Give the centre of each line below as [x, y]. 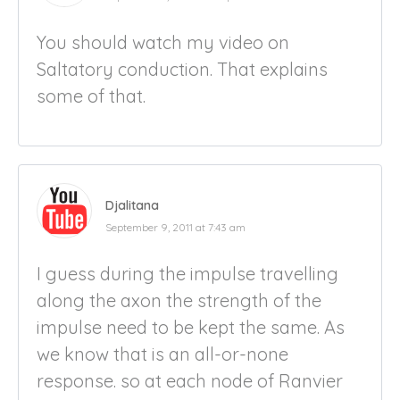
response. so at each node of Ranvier [190, 380]
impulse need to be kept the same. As [191, 327]
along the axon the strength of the [179, 300]
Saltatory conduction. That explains [182, 69]
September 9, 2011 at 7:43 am [175, 227]
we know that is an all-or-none [162, 354]
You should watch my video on [163, 42]
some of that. [91, 96]
